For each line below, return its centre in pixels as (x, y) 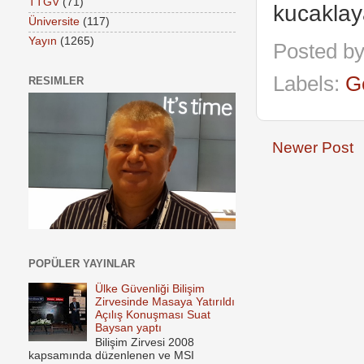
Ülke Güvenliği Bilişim (150, 288)
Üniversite (54, 22)
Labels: (309, 84)
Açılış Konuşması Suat (153, 314)
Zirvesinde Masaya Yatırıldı (165, 301)
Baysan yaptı (129, 327)
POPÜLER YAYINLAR (82, 263)
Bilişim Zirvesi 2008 (145, 343)
